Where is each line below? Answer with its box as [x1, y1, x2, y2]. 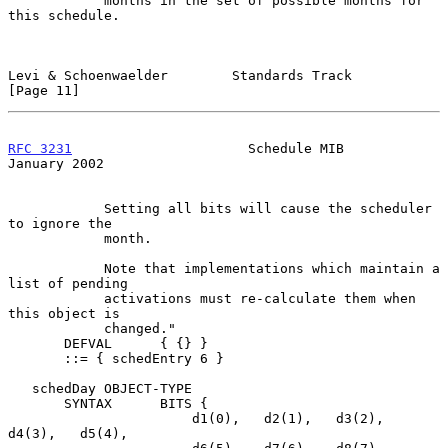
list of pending [8, 275, 128, 291]
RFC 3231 [8, 140, 72, 156]
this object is [8, 305, 120, 321]
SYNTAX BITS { [8, 395, 64, 411]
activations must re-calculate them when [8, 290, 104, 306]
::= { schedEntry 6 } [8, 350, 64, 366]
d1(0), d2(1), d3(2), [8, 410, 192, 426]
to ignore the [8, 215, 112, 231]
